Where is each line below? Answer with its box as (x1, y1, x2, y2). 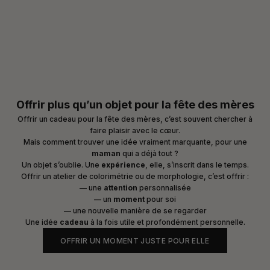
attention (103, 183, 137, 193)
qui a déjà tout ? (121, 149, 178, 159)
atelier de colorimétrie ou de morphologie (53, 172, 204, 181)
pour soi (145, 195, 176, 204)
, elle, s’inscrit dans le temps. (145, 160, 249, 170)
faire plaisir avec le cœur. (90, 126, 180, 136)
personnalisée (137, 183, 191, 193)
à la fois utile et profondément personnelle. (88, 218, 245, 227)
